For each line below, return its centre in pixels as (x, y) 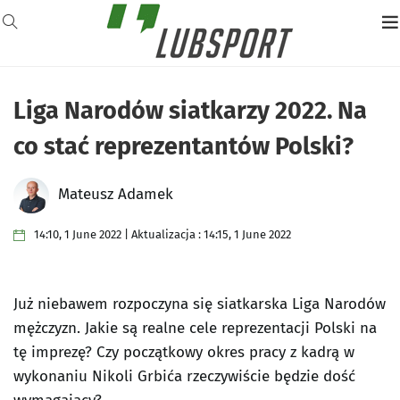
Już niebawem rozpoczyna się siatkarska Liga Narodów (200, 304)
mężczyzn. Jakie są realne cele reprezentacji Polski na (195, 329)
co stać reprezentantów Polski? (183, 146)
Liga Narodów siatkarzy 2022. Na (190, 111)
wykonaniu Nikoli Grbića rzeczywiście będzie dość (184, 377)
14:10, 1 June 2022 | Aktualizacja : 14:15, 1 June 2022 (162, 234)
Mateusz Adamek (116, 195)
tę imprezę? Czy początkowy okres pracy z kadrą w (184, 353)
